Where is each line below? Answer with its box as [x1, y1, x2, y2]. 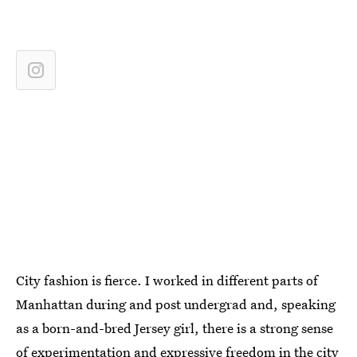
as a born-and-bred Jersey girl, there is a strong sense [16, 319, 333, 337]
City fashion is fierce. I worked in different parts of [16, 271, 318, 289]
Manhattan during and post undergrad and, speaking [16, 295, 335, 313]
